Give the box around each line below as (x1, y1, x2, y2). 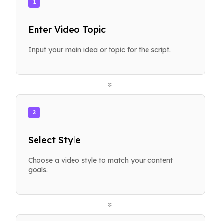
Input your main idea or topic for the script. (28, 45, 171, 54)
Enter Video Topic (28, 23, 106, 35)
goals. (28, 165, 48, 174)
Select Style (28, 134, 81, 146)
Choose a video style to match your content (28, 155, 173, 165)
